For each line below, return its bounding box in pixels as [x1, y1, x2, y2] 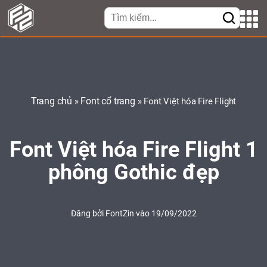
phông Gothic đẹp [48, 163, 219, 185]
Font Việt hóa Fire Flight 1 [9, 140, 258, 162]
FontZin [105, 209, 136, 219]
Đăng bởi [70, 209, 105, 219]
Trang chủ [30, 97, 72, 107]
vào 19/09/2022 [135, 209, 197, 219]
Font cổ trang [80, 97, 135, 107]
